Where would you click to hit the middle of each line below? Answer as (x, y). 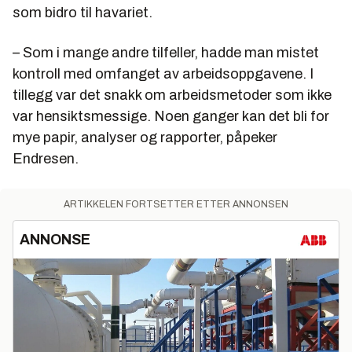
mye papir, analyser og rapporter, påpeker (145, 138)
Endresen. (46, 159)
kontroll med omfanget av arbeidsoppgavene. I (163, 74)
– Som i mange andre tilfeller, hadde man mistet (166, 53)
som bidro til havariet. (82, 13)
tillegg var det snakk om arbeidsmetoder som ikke (172, 95)
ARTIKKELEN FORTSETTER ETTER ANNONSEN (176, 205)
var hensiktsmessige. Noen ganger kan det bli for (171, 117)
